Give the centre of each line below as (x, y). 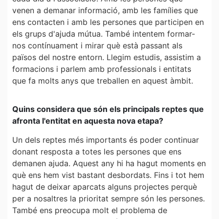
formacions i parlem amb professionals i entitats (102, 69)
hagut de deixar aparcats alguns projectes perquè (105, 186)
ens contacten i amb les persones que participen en (108, 22)
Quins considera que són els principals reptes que (108, 109)
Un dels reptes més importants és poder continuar (106, 140)
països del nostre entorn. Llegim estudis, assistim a (107, 57)
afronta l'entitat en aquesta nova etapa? (88, 121)
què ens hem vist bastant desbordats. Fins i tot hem (108, 175)
